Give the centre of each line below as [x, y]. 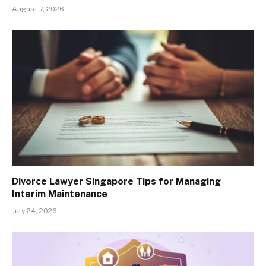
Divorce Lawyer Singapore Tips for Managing [116, 182]
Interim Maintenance [60, 194]
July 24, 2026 [34, 211]
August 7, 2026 [38, 9]
